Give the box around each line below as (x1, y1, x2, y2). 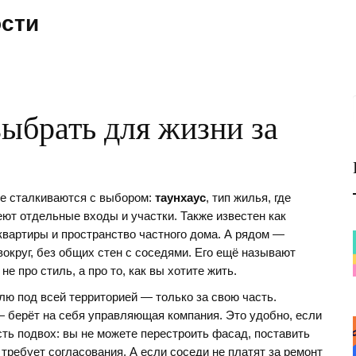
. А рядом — (218, 228, 284, 241)
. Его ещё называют (188, 246, 296, 259)
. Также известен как (174, 210, 286, 222)
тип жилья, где (212, 192, 291, 204)
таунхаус (155, 192, 206, 204)
